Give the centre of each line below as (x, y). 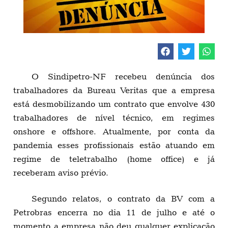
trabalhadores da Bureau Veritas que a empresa (114, 90)
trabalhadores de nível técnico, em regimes (114, 118)
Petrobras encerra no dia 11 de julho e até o (114, 212)
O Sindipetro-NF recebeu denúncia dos (123, 77)
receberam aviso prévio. (61, 173)
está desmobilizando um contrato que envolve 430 (114, 104)
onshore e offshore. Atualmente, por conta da (114, 132)
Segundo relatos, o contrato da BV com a (123, 199)
